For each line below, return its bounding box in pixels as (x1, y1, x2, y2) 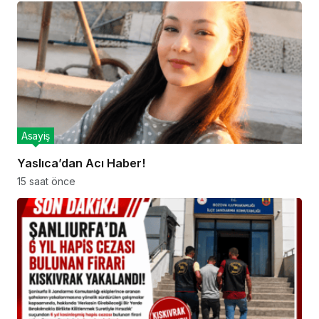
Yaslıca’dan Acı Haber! (17, 156, 145, 171)
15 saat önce (17, 175, 75, 188)
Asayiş (21, 130, 50, 142)
